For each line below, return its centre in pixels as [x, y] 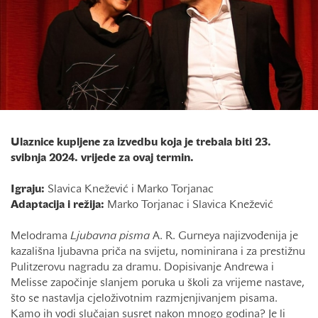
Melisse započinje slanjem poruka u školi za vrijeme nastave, [158, 284]
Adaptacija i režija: [57, 205]
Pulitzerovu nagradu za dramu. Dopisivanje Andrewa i [142, 268]
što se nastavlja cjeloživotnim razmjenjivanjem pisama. [144, 299]
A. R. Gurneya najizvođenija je [224, 237]
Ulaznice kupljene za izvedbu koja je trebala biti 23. [141, 143]
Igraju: [28, 190]
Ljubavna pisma [110, 237]
